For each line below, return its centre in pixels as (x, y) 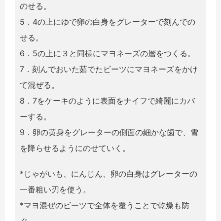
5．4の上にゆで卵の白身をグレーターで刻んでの (108, 21)
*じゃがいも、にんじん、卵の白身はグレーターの (109, 173)
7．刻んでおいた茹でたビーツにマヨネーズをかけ (109, 69)
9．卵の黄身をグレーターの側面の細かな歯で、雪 (109, 132)
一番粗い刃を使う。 (55, 189)
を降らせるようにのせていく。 (75, 148)
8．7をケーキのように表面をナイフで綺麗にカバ (107, 100)
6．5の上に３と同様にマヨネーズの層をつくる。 (108, 53)
